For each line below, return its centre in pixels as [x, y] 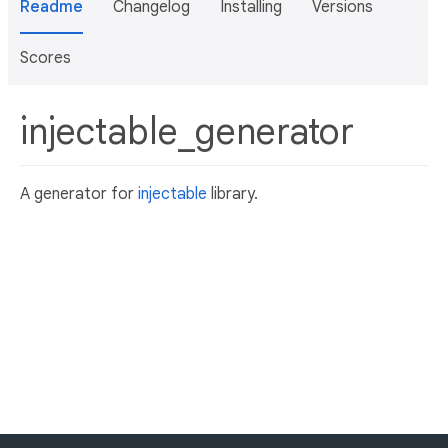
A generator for [79, 193]
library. [232, 193]
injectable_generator [191, 131]
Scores [45, 58]
